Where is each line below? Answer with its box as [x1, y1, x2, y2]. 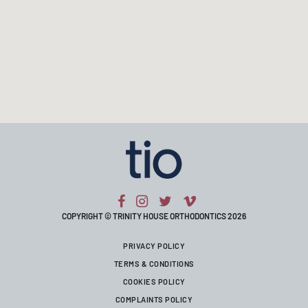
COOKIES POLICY [122, 276, 186, 286]
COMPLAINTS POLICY [115, 294, 193, 304]
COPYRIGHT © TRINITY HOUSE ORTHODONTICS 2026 [62, 210, 246, 221]
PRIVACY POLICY [123, 241, 185, 250]
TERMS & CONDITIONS [113, 258, 195, 268]
